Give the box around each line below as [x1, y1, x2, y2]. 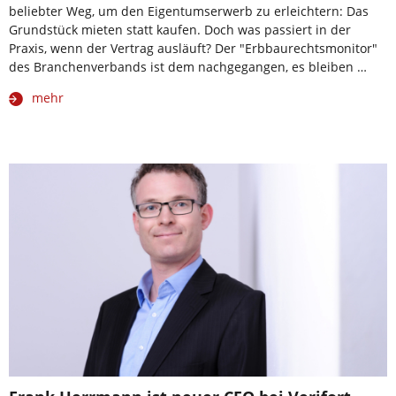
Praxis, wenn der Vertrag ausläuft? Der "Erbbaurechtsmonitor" [9, 39, 377, 57]
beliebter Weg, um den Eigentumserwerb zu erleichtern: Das [9, 2, 369, 19]
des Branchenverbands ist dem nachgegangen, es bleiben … [9, 57, 367, 75]
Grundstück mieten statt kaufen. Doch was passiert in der [9, 20, 351, 38]
